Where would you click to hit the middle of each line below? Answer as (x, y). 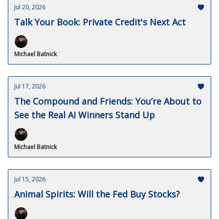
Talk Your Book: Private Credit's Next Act (100, 22)
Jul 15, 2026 (30, 179)
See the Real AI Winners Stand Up (85, 115)
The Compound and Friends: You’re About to (108, 101)
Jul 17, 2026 (30, 86)
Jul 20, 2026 (30, 7)
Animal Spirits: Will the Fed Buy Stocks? (97, 194)
